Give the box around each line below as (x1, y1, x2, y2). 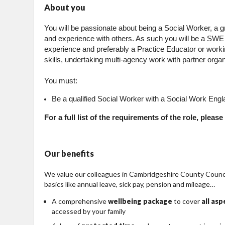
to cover (172, 196, 201, 205)
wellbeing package (108, 196, 172, 205)
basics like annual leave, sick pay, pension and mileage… (44, 180, 215, 188)
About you (44, 3, 85, 13)
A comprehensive (52, 196, 108, 205)
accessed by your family (52, 206, 126, 215)
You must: (44, 76, 77, 85)
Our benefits (44, 149, 94, 158)
